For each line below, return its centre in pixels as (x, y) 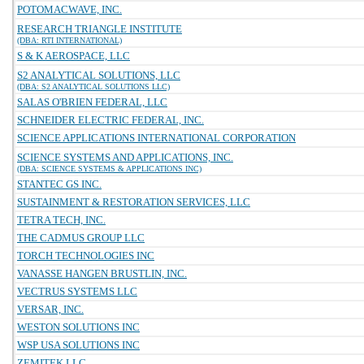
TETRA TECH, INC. (61, 220)
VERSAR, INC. (50, 309)
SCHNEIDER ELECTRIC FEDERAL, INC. (110, 120)
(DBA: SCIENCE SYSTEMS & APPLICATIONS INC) (109, 169)
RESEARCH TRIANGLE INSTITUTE (100, 29)
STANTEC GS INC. (59, 184)
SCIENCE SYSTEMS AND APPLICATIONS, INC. (125, 157)
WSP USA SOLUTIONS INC (78, 345)
